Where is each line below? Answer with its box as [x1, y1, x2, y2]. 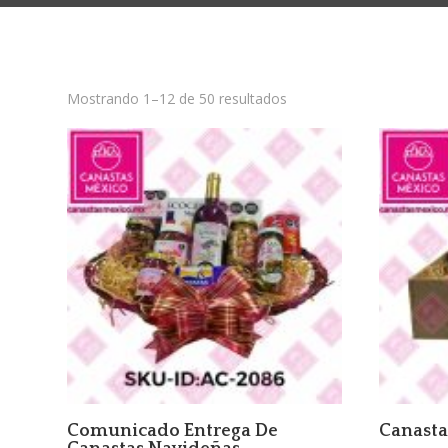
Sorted [286, 88, 330, 108]
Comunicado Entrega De [67, 420, 279, 441]
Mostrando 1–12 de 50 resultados [67, 89, 288, 109]
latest [286, 134, 323, 154]
